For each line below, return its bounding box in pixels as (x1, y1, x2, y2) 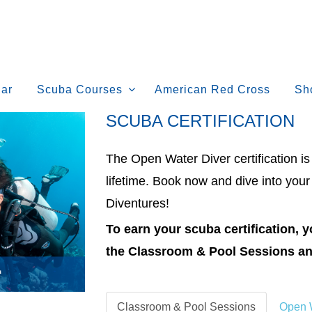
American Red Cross (154, 83, 270, 95)
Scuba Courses (36, 83, 123, 95)
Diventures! (105, 196, 169, 210)
